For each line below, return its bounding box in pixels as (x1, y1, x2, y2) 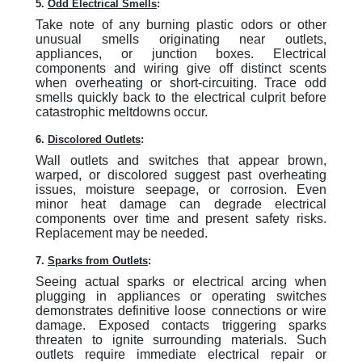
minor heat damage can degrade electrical (36, 197, 326, 211)
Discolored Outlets (48, 133, 141, 145)
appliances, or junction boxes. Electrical (36, 47, 326, 61)
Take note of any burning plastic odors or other (36, 18, 326, 32)
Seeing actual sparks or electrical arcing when (36, 275, 326, 288)
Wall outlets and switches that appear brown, (36, 154, 326, 167)
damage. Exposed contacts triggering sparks (36, 318, 326, 332)
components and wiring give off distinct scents (36, 61, 326, 75)
